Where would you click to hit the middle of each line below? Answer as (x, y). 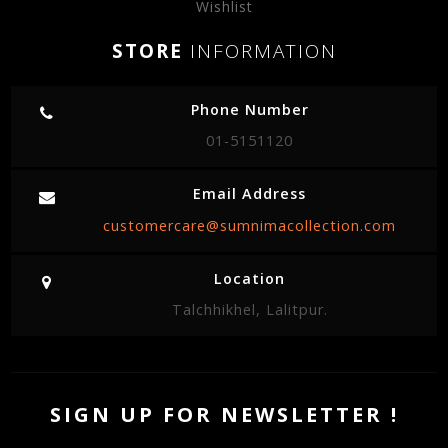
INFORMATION (263, 50)
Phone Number (249, 109)
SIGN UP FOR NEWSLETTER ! (224, 415)
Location (250, 278)
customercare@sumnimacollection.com (250, 225)
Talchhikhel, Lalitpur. (249, 310)
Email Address (250, 194)
